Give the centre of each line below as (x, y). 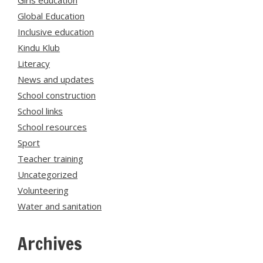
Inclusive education (56, 32)
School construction (57, 95)
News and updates (56, 79)
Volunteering (43, 190)
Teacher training (50, 159)
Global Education (51, 16)
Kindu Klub (39, 48)
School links (40, 111)
